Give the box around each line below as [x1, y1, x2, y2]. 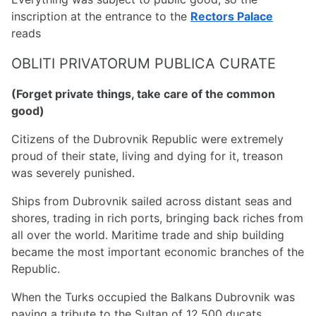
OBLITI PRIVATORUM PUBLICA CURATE [11, 55, 276, 73]
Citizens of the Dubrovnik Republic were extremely [11, 132, 284, 147]
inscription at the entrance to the [11, 9, 190, 24]
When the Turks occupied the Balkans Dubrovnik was [11, 290, 295, 305]
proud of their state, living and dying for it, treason [11, 149, 283, 164]
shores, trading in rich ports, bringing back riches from [11, 211, 303, 226]
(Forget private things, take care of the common [11, 87, 275, 102]
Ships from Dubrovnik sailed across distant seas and [11, 194, 292, 209]
